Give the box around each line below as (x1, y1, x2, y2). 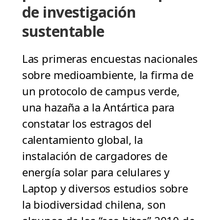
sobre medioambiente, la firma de (22, 67, 193, 82)
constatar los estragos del (22, 116, 152, 131)
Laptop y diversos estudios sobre (22, 181, 188, 196)
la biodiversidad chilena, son (22, 197, 166, 212)
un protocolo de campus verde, (22, 83, 180, 99)
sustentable (22, 21, 105, 42)
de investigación (22, 2, 136, 23)
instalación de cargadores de (22, 148, 167, 164)
